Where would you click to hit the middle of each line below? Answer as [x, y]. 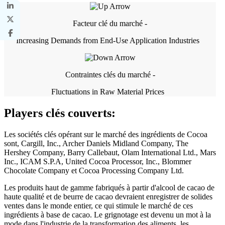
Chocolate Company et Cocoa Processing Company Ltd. [94, 171]
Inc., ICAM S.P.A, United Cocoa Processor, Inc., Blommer [98, 162]
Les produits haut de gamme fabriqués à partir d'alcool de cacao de [109, 188]
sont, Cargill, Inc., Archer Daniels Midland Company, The [96, 144]
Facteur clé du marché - [110, 24]
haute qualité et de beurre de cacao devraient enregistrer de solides [108, 197]
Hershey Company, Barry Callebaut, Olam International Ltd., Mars [110, 153]
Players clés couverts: [60, 113]
